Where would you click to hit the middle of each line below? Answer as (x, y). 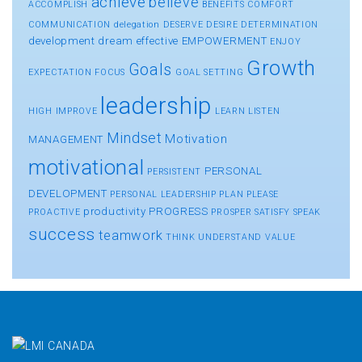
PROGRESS (179, 211)
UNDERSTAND (230, 237)
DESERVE (183, 24)
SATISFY (272, 212)
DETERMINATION (280, 24)
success (62, 234)
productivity (115, 211)
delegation (137, 24)
